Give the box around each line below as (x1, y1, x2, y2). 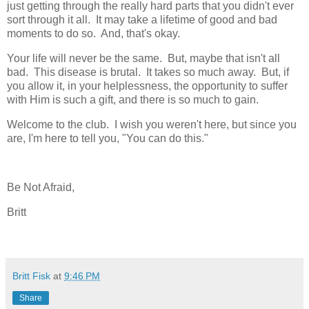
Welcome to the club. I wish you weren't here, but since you (7, 118, 297, 130)
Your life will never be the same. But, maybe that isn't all (7, 52, 280, 64)
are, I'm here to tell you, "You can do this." (7, 132, 208, 144)
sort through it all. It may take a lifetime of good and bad (7, 13, 277, 26)
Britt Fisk (12, 270, 50, 281)
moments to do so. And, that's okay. (7, 27, 180, 39)
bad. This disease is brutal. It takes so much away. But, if (7, 66, 289, 78)
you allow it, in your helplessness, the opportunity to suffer (7, 79, 288, 92)
